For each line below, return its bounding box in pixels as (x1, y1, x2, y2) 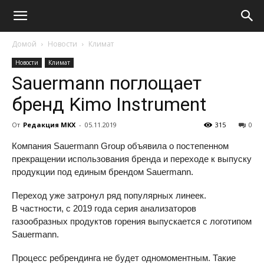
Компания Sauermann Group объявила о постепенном (12, 141, 229, 151)
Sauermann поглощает (12, 72, 202, 94)
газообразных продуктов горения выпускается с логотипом (12, 216, 252, 226)
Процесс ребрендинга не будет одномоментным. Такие (12, 253, 236, 263)
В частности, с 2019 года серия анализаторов (12, 203, 196, 213)
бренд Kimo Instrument (12, 93, 206, 115)
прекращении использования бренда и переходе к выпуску (12, 154, 252, 164)
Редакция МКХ (23, 120, 75, 129)
